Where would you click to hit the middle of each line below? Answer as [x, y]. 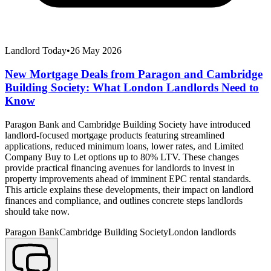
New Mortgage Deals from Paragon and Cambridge [134, 74]
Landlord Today [36, 51]
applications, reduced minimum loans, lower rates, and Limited [124, 146]
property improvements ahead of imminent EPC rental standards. [128, 178]
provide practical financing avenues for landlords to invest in [120, 168]
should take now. [37, 211]
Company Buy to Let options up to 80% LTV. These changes [122, 157]
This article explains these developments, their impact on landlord [129, 189]
